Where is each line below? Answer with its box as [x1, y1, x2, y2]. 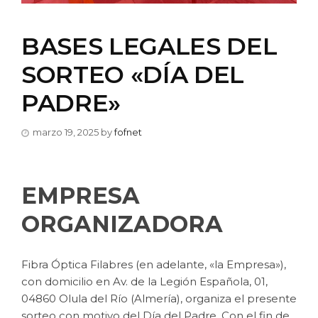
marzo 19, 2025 [33, 126, 99, 138]
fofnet [114, 126, 142, 138]
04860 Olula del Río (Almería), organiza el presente [21, 292, 297, 306]
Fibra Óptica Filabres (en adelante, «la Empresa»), [21, 258, 286, 272]
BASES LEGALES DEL [21, 31, 278, 61]
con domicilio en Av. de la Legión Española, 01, [21, 275, 268, 289]
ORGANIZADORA [21, 209, 223, 238]
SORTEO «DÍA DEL [21, 60, 244, 89]
